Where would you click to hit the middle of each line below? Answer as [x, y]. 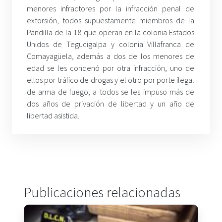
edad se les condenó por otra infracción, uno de [111, 68]
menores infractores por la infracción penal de [111, 8]
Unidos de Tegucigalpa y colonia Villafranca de [111, 44]
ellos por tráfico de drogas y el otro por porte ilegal [111, 80]
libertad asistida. [53, 115]
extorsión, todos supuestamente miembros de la [111, 20]
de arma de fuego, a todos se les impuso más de [111, 91]
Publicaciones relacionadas [102, 192]
